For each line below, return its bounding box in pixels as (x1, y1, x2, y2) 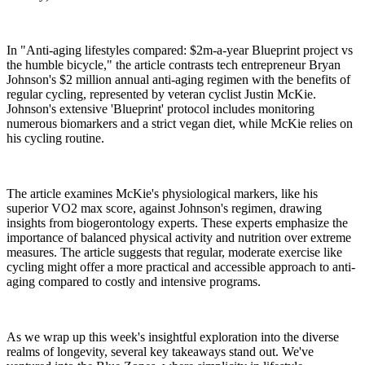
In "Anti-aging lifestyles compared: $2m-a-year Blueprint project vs (7, 43, 353, 58)
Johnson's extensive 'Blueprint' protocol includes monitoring (7, 102, 314, 117)
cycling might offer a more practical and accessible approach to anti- (7, 260, 355, 275)
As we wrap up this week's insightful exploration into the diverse (7, 330, 339, 345)
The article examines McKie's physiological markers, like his (7, 187, 318, 201)
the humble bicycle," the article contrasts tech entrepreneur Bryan (7, 58, 341, 73)
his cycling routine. (7, 131, 104, 146)
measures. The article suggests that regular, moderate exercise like (7, 245, 342, 260)
